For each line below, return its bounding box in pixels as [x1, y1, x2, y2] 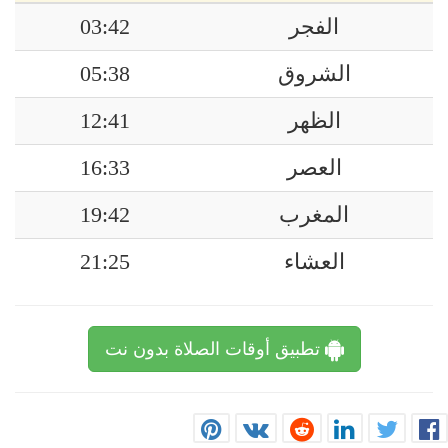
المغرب [279, 203, 349, 227]
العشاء [283, 250, 345, 274]
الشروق [277, 62, 351, 86]
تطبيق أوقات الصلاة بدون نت [104, 339, 325, 359]
